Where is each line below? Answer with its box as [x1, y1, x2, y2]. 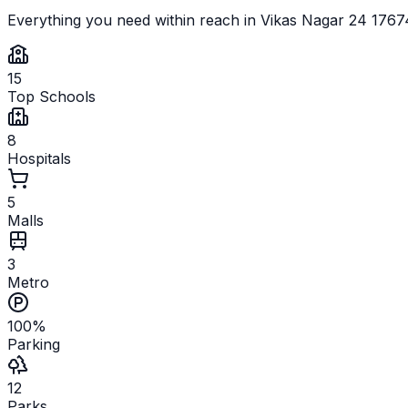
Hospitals [7, 148, 71, 168]
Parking [7, 334, 60, 353]
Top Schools [7, 87, 96, 106]
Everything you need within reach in [7, 10, 260, 29]
